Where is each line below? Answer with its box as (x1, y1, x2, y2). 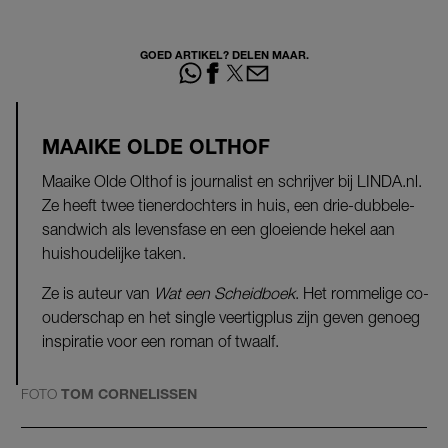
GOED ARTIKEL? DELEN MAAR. (139, 47, 309, 61)
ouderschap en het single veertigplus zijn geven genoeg (42, 307, 420, 326)
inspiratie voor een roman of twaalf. (42, 331, 279, 350)
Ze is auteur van (42, 283, 154, 302)
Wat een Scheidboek (154, 283, 295, 302)
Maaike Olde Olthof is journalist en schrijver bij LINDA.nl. (42, 171, 422, 190)
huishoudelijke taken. (42, 243, 186, 262)
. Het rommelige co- (295, 283, 429, 302)
